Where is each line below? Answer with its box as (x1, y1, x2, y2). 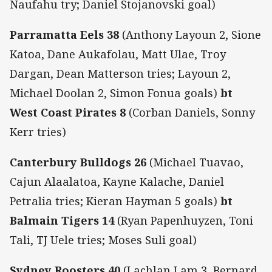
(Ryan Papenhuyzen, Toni (114, 213, 253, 228)
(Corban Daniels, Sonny (126, 104, 255, 120)
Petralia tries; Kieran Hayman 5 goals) (10, 194, 220, 209)
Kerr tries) (10, 124, 66, 139)
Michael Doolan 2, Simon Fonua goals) (10, 85, 220, 100)
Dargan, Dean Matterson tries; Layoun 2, (10, 66, 231, 81)
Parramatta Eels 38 (10, 27, 119, 42)
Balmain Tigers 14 (10, 213, 114, 228)
